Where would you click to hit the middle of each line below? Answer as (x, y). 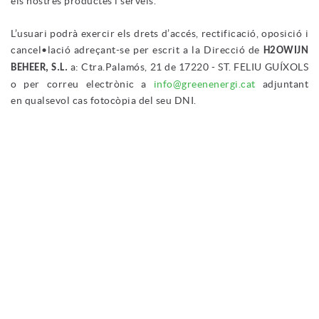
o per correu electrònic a (82, 84)
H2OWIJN (286, 51)
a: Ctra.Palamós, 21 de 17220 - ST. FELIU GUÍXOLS (188, 67)
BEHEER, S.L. (40, 68)
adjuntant (282, 84)
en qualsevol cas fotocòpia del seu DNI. (104, 100)
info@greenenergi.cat (204, 84)
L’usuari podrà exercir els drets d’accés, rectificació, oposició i (159, 33)
